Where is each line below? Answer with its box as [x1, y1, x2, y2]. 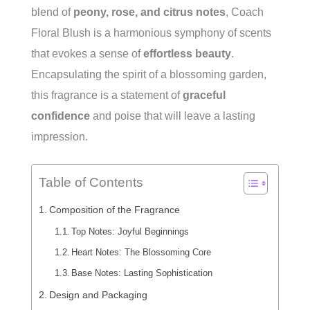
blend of [31, 6, 73, 18]
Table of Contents [39, 175, 143, 190]
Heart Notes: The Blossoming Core [71, 247, 212, 257]
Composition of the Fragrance [48, 204, 180, 215]
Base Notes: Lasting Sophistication [71, 268, 213, 278]
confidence [31, 110, 90, 122]
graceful [183, 89, 226, 101]
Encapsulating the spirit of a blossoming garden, [31, 69, 266, 80]
